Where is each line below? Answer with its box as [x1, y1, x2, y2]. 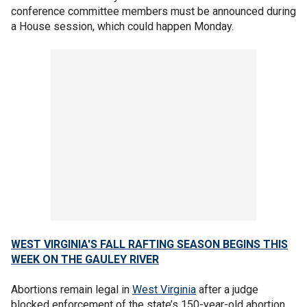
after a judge [196, 282, 258, 296]
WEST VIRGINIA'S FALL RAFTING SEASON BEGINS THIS [11, 237, 288, 251]
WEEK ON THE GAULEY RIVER [11, 252, 159, 266]
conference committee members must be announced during [11, 4, 296, 18]
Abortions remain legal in [11, 282, 132, 296]
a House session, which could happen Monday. [11, 19, 234, 33]
